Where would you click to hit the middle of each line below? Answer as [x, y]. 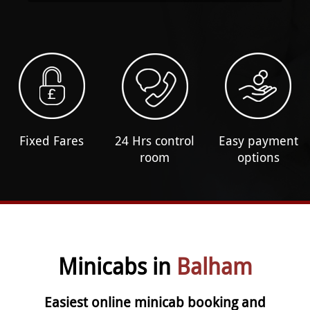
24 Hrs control [155, 140]
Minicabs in [117, 266]
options [258, 157]
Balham [214, 266]
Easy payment [258, 140]
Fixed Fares [52, 140]
